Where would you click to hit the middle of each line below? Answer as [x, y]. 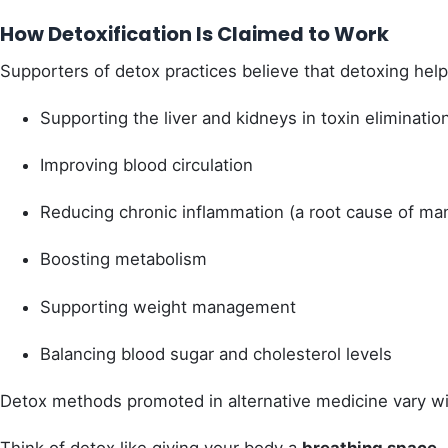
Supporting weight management [168, 306]
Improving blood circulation [146, 165]
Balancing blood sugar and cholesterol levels [216, 353]
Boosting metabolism [123, 259]
